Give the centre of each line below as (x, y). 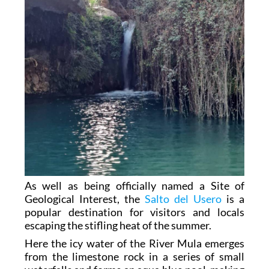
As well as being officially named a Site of (134, 185)
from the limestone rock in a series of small (134, 256)
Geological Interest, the (84, 198)
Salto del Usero (183, 198)
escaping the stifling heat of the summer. (118, 225)
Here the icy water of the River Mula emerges (134, 243)
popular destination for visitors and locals (134, 212)
